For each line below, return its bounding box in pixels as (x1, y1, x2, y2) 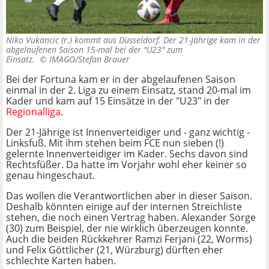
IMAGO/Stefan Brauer (49, 53, 130, 65)
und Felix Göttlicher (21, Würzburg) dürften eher (6, 243, 223, 257)
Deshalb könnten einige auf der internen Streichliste (6, 200, 242, 214)
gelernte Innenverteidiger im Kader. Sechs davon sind (6, 147, 248, 161)
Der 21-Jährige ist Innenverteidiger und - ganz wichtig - (6, 125, 250, 139)
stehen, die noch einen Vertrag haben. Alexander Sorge (6, 211, 256, 225)
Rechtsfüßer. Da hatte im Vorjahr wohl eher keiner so (6, 158, 247, 172)
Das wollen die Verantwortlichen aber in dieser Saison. (6, 189, 252, 203)
